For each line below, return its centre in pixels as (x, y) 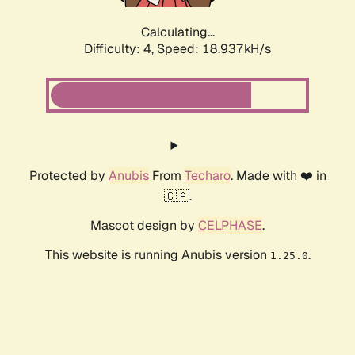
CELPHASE (230, 226)
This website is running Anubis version (157, 255)
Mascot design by (144, 226)
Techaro (207, 176)
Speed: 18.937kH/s (214, 49)
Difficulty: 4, (120, 49)
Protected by (69, 176)
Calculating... (177, 32)
